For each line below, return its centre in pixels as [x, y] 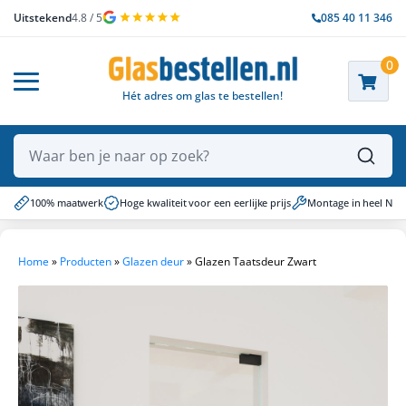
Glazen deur [153, 261]
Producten [86, 261]
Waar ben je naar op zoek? [118, 165]
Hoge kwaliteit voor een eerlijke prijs [206, 202]
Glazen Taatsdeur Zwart [256, 261]
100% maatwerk [67, 202]
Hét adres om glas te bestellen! [203, 96]
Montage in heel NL [353, 202]
